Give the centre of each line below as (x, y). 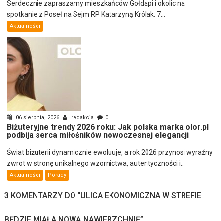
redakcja (83, 117)
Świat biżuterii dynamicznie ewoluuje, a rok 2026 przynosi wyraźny (110, 152)
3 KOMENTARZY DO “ (43, 195)
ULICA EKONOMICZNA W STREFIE (141, 195)
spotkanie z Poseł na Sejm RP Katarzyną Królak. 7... (86, 14)
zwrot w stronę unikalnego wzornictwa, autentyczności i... (96, 163)
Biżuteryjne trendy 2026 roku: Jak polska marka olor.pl (108, 127)
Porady (57, 175)
